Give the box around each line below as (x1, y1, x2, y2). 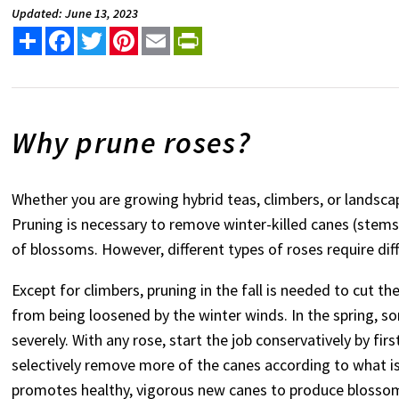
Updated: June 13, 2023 (12, 5, 139, 22)
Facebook (74, 25, 133, 44)
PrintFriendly (202, 25, 284, 44)
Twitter (106, 25, 153, 44)
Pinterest (138, 25, 198, 44)
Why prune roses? (12, 124, 259, 162)
